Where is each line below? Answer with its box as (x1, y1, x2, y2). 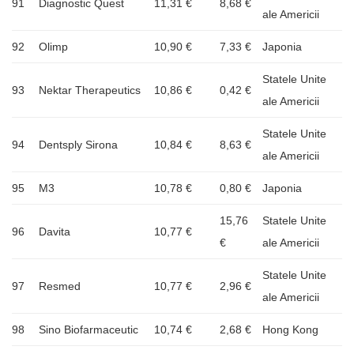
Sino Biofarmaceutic (39, 322, 138, 336)
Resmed (39, 279, 81, 292)
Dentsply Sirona (39, 137, 118, 151)
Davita (39, 224, 70, 238)
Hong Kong (262, 322, 318, 336)
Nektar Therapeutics (39, 83, 141, 96)
